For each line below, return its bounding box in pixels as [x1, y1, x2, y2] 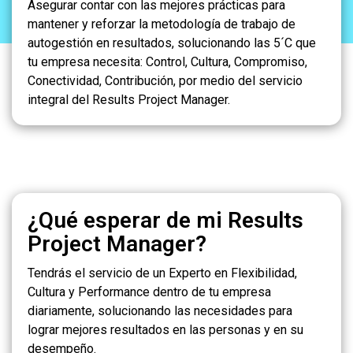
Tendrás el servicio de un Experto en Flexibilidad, [28, 265, 297, 281]
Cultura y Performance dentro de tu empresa [28, 284, 271, 299]
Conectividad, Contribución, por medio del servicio [28, 72, 303, 88]
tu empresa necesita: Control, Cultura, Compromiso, [28, 54, 307, 69]
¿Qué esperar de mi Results [28, 206, 303, 233]
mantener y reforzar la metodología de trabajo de [28, 16, 295, 32]
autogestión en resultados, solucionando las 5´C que [28, 35, 316, 50]
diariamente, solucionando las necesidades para [28, 303, 292, 318]
